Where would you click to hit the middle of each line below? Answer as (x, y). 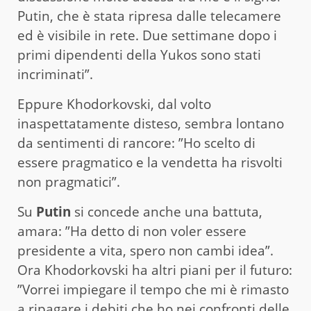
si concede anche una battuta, (167, 211)
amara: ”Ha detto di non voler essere (132, 231)
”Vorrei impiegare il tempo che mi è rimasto (153, 289)
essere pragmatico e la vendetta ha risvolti (150, 162)
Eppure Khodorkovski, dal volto (114, 104)
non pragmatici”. (69, 182)
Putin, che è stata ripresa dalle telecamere (149, 16)
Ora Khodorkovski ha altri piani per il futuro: (155, 270)
